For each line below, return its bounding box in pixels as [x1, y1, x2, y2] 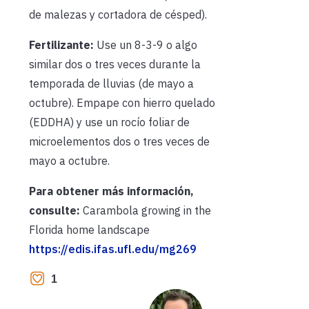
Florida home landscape [29, 223, 150, 237]
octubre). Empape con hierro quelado [29, 96, 215, 110]
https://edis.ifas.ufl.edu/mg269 [29, 242, 197, 257]
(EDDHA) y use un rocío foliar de [29, 115, 190, 130]
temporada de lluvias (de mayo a [29, 77, 194, 91]
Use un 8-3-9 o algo [94, 38, 197, 52]
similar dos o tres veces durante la [29, 57, 201, 72]
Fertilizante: [29, 38, 94, 52]
